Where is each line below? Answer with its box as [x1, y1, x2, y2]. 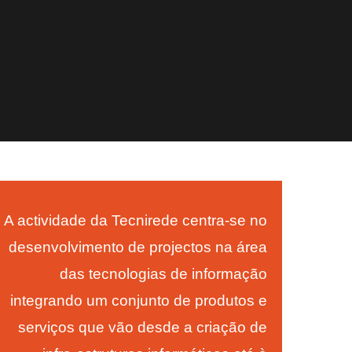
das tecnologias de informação [59, 266, 267, 282]
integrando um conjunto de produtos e [9, 292, 267, 309]
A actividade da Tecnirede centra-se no [3, 212, 267, 229]
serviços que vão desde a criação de [17, 319, 267, 335]
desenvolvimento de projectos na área [8, 239, 267, 255]
